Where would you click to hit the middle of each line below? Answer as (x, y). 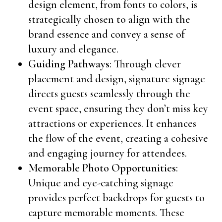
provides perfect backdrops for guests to (116, 198)
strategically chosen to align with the (109, 19)
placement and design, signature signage (116, 79)
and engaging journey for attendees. (107, 153)
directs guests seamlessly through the (109, 94)
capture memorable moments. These (106, 213)
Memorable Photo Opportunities (102, 168)
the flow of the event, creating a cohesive (118, 138)
